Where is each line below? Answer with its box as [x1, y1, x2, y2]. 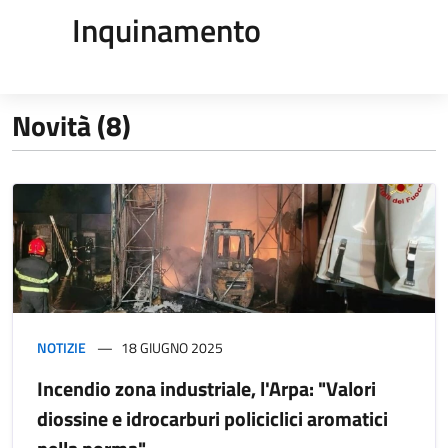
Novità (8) [12, 104, 131, 147]
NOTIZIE [37, 337, 86, 359]
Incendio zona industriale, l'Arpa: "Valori [37, 373, 376, 405]
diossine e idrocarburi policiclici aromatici [37, 403, 388, 435]
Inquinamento [72, 6, 261, 54]
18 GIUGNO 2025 [121, 337, 223, 359]
